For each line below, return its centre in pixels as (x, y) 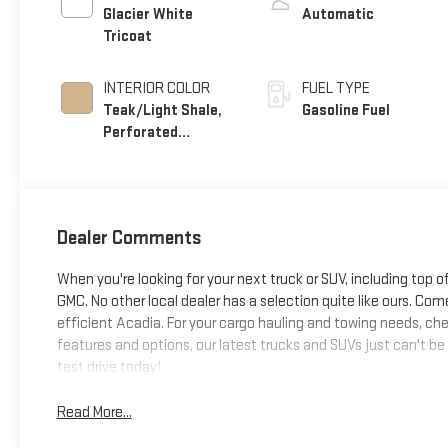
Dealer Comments (129, 237)
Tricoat (127, 36)
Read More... (94, 412)
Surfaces (133, 176)
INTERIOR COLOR (156, 88)
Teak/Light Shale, (162, 110)
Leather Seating (156, 154)
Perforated (140, 132)
